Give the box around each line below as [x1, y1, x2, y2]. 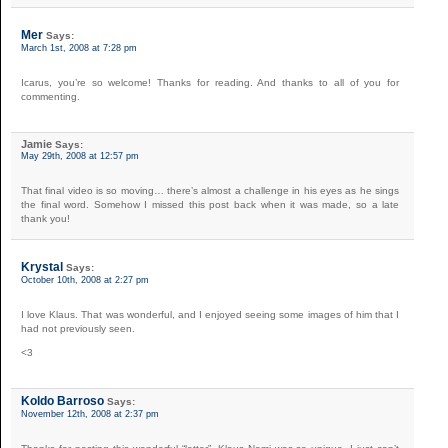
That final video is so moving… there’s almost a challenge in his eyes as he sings [21, 184, 400, 196]
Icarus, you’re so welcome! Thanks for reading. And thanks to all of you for [21, 76, 400, 88]
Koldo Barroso [21, 393, 104, 408]
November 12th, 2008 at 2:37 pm [21, 408, 159, 419]
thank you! [21, 212, 70, 224]
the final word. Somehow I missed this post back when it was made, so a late [21, 198, 400, 210]
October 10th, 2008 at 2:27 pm [21, 274, 149, 285]
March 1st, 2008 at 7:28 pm [21, 42, 137, 53]
